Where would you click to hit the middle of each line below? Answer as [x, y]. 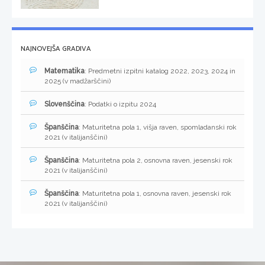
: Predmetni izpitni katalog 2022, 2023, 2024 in [160, 71]
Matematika [64, 71]
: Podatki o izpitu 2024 [120, 104]
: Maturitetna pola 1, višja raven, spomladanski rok [158, 127]
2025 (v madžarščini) [77, 81]
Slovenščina [64, 104]
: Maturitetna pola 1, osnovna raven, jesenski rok [155, 194]
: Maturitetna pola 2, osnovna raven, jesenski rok [156, 161]
